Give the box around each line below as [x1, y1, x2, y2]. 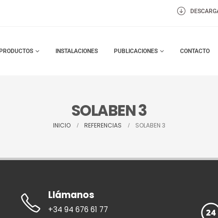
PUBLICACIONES [114, 48, 158, 54]
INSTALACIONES [55, 48, 98, 54]
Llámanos [48, 188, 95, 202]
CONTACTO [180, 48, 210, 54]
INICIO [53, 121, 71, 129]
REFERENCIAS [84, 121, 122, 129]
